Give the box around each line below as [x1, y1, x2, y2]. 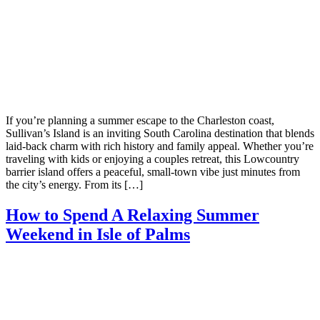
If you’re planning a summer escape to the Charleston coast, [6, 114, 274, 126]
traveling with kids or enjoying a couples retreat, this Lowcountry [6, 152, 299, 165]
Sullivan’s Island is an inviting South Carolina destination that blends [6, 126, 314, 139]
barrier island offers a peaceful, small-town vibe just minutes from [6, 165, 300, 178]
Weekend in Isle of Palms [6, 224, 190, 244]
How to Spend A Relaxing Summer [6, 205, 259, 224]
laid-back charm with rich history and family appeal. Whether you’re [6, 139, 314, 152]
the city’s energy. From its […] [6, 178, 143, 191]
